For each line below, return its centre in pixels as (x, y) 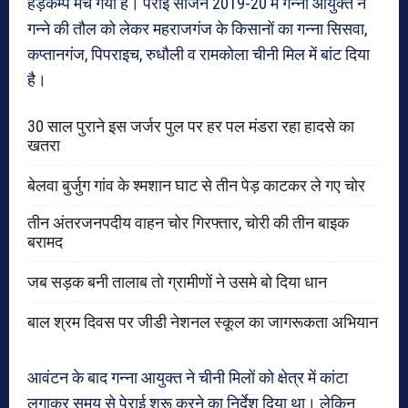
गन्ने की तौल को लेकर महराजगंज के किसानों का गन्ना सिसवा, (197, 29)
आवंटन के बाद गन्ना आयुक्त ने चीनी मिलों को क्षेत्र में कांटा (188, 378)
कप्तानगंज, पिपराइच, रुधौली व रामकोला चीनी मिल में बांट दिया (199, 55)
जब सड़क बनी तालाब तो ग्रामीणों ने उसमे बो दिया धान (177, 282)
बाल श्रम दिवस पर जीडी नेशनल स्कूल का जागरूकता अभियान (203, 322)
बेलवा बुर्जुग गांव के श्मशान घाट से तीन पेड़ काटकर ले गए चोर (196, 186)
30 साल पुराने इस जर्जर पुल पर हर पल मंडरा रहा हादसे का (191, 127)
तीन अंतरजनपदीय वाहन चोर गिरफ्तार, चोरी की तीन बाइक (188, 223)
